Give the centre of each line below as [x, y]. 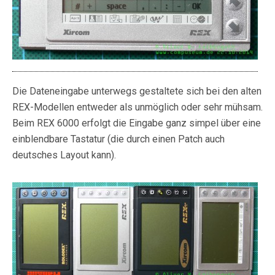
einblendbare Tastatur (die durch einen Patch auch [118, 139]
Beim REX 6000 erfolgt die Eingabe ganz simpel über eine [137, 123]
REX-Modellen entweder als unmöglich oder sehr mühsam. [137, 107]
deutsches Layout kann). [64, 155]
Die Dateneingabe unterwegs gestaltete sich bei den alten [137, 91]
